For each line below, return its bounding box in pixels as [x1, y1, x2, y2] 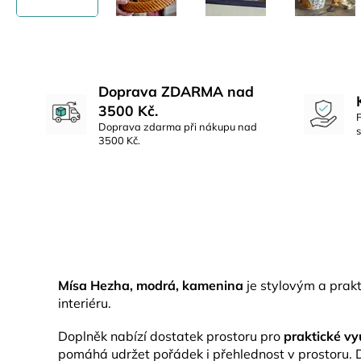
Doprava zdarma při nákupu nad [98, 120, 257, 133]
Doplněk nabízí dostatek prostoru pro [58, 328, 284, 344]
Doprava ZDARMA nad [98, 82, 254, 100]
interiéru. [58, 295, 111, 311]
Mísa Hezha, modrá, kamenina [58, 277, 243, 293]
